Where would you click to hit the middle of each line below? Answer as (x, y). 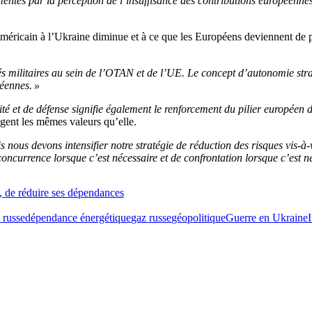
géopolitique (198, 218)
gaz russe (151, 218)
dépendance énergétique (78, 218)
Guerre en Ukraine (267, 218)
